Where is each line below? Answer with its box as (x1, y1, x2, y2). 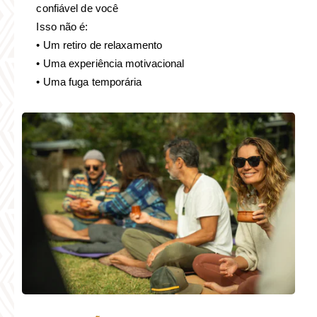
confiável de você (36, 2, 119, 15)
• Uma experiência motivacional (36, 57, 185, 70)
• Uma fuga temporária (36, 76, 142, 88)
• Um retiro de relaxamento (36, 39, 163, 52)
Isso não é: (36, 21, 88, 33)
